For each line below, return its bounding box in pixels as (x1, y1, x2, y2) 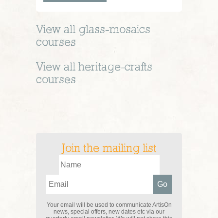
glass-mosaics (78, 24, 150, 36)
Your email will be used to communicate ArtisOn (46, 201, 172, 208)
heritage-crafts (78, 62, 152, 73)
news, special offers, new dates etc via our (54, 208, 164, 215)
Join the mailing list (61, 143, 157, 155)
